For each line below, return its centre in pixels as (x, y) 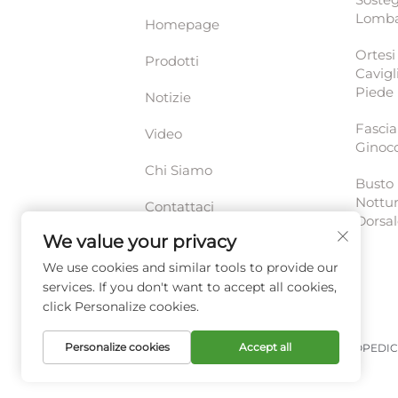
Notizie (167, 97)
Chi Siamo (178, 170)
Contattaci (179, 206)
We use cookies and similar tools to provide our (191, 267)
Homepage (182, 24)
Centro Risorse (192, 243)
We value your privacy (139, 242)
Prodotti (171, 60)
